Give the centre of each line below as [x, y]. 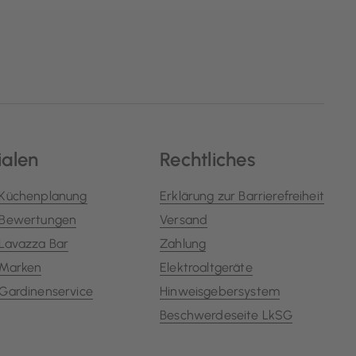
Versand [184, 219]
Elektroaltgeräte [206, 267]
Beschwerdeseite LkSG [226, 315]
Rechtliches [207, 159]
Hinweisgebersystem [220, 291]
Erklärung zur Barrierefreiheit [242, 195]
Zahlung [183, 243]
